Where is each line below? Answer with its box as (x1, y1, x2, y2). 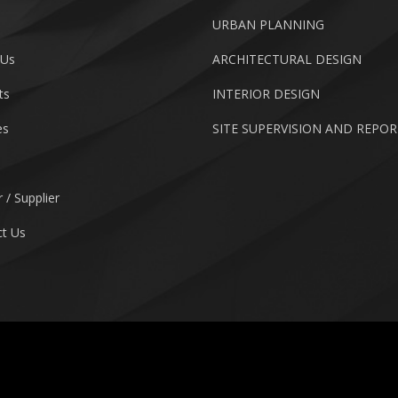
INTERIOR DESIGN (212, 85, 320, 103)
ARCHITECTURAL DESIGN (212, 51, 362, 68)
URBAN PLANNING (212, 16, 324, 34)
